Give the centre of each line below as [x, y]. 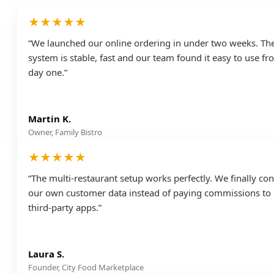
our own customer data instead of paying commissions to [150, 192]
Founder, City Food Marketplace [86, 267]
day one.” [48, 72]
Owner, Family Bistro [65, 132]
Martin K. [50, 118]
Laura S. [46, 254]
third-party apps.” [65, 207]
